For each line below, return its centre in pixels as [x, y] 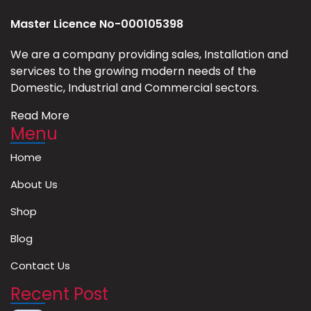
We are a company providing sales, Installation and [149, 54]
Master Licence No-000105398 [97, 24]
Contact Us [40, 265]
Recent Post [59, 294]
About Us [34, 184]
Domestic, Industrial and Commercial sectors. [135, 87]
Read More [40, 115]
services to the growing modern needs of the [133, 71]
